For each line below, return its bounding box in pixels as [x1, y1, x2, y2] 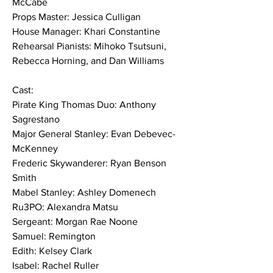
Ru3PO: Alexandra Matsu [12, 202, 118, 212]
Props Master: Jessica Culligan [12, 12, 141, 22]
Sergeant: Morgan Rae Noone [12, 216, 138, 227]
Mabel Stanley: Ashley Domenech [12, 187, 156, 197]
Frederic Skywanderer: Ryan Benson [12, 158, 169, 168]
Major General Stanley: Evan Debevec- [12, 129, 175, 139]
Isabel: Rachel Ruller [12, 260, 99, 271]
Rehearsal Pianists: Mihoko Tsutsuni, [12, 41, 169, 51]
